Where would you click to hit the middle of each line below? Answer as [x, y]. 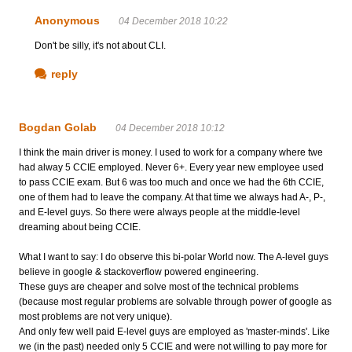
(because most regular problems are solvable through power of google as [175, 301]
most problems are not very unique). [95, 316]
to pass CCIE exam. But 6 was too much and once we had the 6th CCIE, [171, 182]
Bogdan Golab [58, 127]
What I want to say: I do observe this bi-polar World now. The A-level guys [174, 257]
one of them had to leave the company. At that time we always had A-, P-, [172, 197]
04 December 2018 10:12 [170, 128]
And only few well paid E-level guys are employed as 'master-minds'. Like [174, 331]
